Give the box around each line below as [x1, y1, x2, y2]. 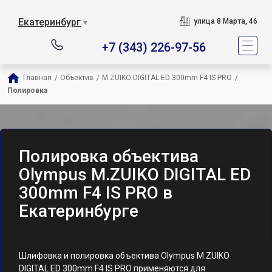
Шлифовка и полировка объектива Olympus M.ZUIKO [19, 251, 229, 260]
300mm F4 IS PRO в [19, 183, 172, 203]
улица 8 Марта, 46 [193, 17, 257, 25]
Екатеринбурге [19, 201, 138, 221]
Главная [23, 73, 52, 82]
